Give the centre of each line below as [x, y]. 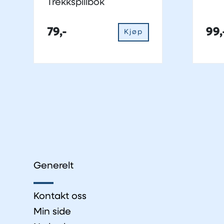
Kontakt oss [60, 196]
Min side [52, 212]
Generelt [53, 166]
